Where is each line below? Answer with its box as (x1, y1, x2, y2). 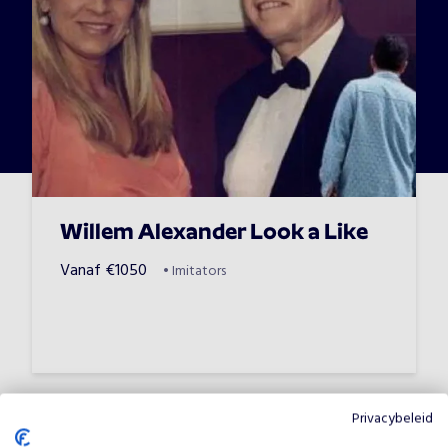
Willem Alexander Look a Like (60, 222, 368, 245)
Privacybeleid (352, 407, 433, 430)
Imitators (172, 260, 226, 283)
